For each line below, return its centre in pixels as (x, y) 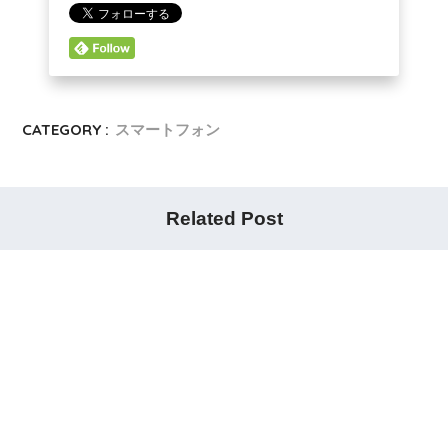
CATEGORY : (66, 130)
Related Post (224, 219)
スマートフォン (168, 130)
